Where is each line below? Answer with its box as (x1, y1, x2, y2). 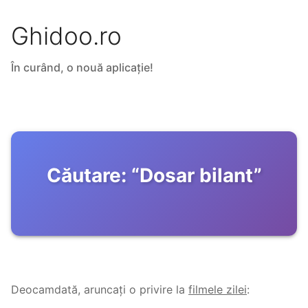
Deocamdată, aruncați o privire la (11, 283, 185, 297)
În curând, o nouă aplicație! (11, 60, 153, 75)
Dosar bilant (139, 164, 254, 188)
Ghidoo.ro (11, 21, 122, 51)
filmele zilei (188, 283, 247, 297)
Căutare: (46, 164, 126, 188)
